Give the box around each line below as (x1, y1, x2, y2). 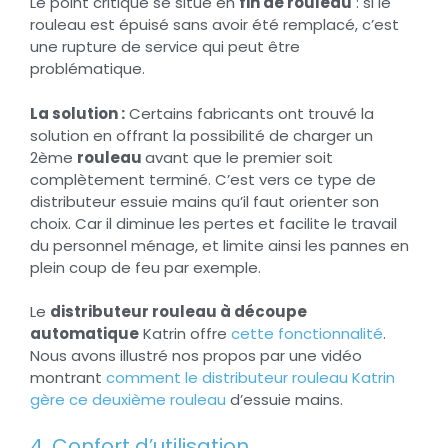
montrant (30, 367, 106, 389)
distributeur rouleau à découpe (50, 301, 307, 323)
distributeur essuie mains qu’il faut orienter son (30, 190, 379, 212)
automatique (30, 323, 139, 345)
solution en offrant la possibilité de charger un (30, 124, 373, 146)
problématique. (30, 58, 145, 80)
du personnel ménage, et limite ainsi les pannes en (30, 234, 409, 256)
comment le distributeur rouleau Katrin (106, 367, 395, 389)
